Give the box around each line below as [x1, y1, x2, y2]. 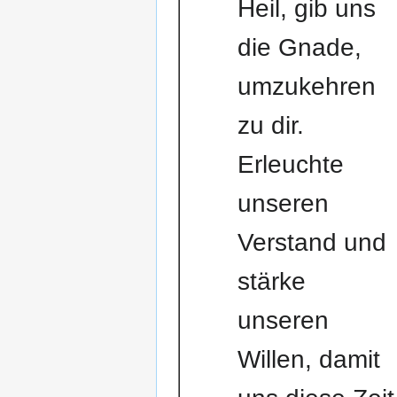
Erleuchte [237, 151, 344, 179]
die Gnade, [237, 34, 362, 62]
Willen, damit [237, 346, 380, 374]
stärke [237, 268, 306, 296]
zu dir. [237, 112, 304, 140]
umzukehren [237, 73, 376, 101]
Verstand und [237, 229, 386, 257]
